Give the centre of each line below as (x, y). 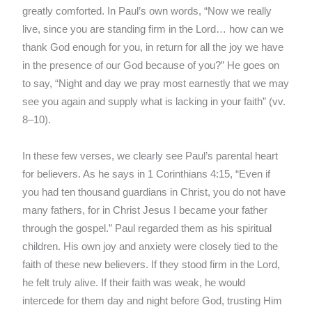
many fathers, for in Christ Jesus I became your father (145, 211)
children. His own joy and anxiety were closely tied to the (150, 247)
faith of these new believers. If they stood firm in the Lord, (151, 265)
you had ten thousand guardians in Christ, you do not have (154, 193)
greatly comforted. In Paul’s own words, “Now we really (147, 11)
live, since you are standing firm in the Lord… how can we (153, 30)
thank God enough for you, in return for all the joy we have (153, 48)
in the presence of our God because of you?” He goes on (151, 66)
